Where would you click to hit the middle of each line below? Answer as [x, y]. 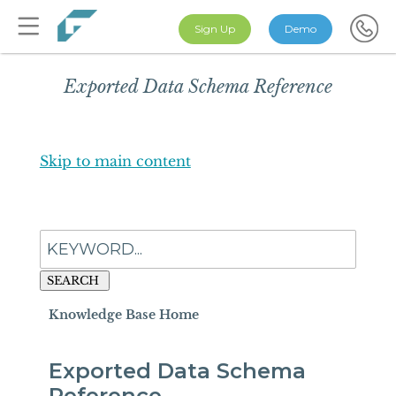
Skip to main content [115, 161]
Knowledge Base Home [123, 315]
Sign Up [215, 29]
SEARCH [72, 281]
